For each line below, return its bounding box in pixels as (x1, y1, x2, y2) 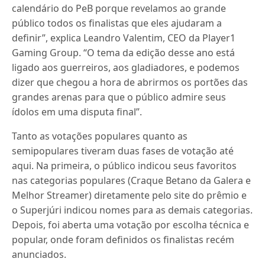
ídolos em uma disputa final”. (12, 105, 143, 118)
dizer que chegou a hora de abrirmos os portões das (12, 76, 248, 89)
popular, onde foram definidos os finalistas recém (12, 233, 235, 246)
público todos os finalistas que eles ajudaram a (12, 17, 222, 30)
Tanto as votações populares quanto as (12, 130, 188, 143)
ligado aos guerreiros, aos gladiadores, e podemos (12, 61, 240, 74)
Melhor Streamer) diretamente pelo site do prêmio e (12, 189, 247, 202)
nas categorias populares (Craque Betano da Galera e (12, 174, 251, 187)
